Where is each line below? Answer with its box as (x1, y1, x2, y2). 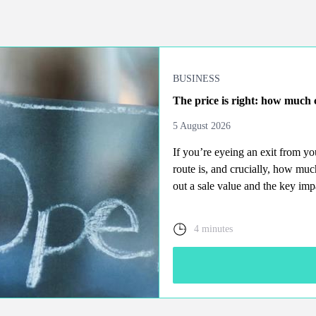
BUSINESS (173, 73, 220, 84)
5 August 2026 (173, 121, 231, 131)
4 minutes (194, 224, 233, 234)
